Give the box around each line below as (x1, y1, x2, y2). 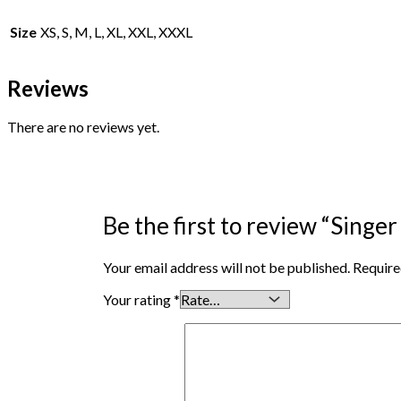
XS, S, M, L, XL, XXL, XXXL (40, 22, 192, 40)
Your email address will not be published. (102, 259, 350, 277)
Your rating (102, 291, 174, 309)
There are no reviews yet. (7, 118, 159, 136)
